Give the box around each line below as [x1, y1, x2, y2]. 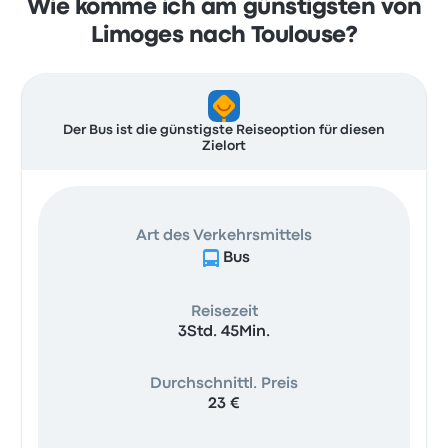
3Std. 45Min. [178, 325, 270, 339]
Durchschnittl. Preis [150, 377, 298, 391]
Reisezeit [190, 305, 258, 319]
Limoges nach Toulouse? [90, 26, 358, 46]
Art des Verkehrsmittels [136, 229, 312, 243]
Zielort [202, 140, 246, 152]
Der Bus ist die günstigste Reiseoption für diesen [63, 124, 385, 136]
